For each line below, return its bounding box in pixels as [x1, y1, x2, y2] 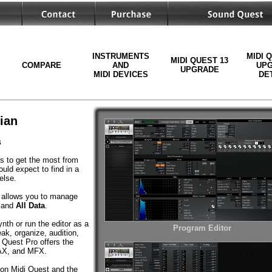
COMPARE [22, 61, 61, 70]
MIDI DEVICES [93, 70, 148, 79]
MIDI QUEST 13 [171, 56, 228, 65]
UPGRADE [180, 65, 219, 74]
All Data [16, 201, 45, 211]
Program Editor [173, 223, 231, 233]
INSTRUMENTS [92, 52, 149, 61]
